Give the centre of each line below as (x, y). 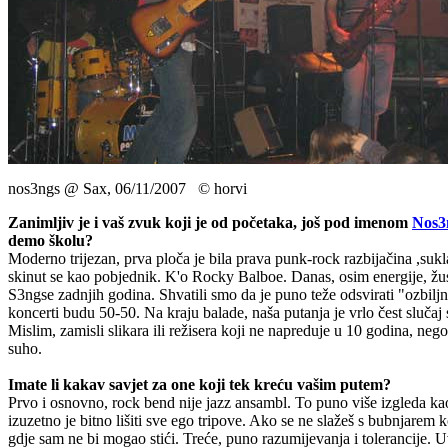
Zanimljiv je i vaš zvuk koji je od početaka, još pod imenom (210, 222)
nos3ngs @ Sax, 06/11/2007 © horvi (127, 188)
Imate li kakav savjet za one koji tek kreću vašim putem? (199, 384)
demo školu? (50, 240)
